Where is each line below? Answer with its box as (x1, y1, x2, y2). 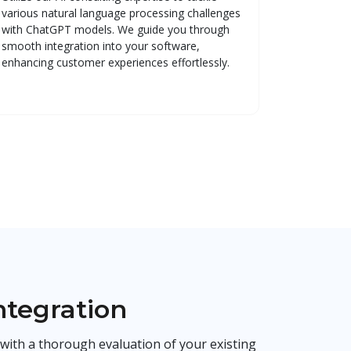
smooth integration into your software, (2, 38, 200, 53)
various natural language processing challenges (2, 5, 241, 20)
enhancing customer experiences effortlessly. (2, 54, 230, 70)
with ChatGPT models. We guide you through (2, 21, 230, 37)
